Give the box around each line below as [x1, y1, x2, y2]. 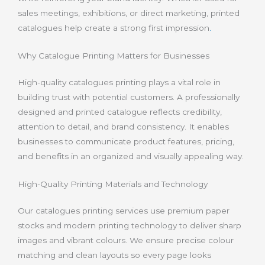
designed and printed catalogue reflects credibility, [18, 107, 222, 117]
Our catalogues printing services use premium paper [18, 205, 230, 215]
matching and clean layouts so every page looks [18, 250, 211, 260]
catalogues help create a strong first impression [18, 23, 209, 33]
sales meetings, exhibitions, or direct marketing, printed [18, 8, 240, 18]
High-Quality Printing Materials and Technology [18, 179, 208, 189]
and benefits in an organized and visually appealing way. [18, 151, 244, 161]
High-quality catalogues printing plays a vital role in [18, 77, 221, 88]
